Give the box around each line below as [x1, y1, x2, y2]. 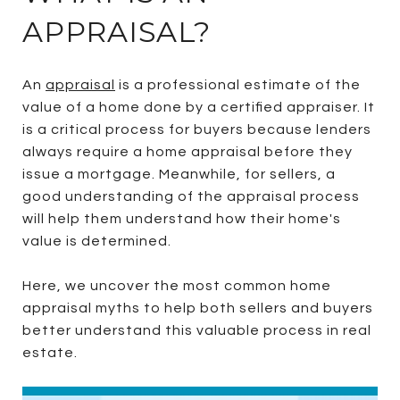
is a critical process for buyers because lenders [22, 121, 371, 137]
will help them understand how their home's [22, 211, 341, 226]
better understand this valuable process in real [22, 322, 371, 337]
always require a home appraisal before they [22, 144, 353, 159]
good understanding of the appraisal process [22, 188, 360, 204]
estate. [22, 345, 78, 360]
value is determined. [22, 233, 171, 248]
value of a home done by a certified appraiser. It [22, 99, 375, 114]
